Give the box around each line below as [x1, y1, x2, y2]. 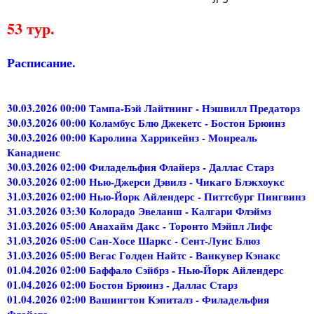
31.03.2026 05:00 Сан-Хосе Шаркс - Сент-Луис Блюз [7, 232, 260, 248]
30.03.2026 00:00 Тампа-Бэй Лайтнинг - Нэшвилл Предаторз [7, 100, 300, 116]
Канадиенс [7, 144, 60, 160]
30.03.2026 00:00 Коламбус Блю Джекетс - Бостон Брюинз [7, 114, 285, 130]
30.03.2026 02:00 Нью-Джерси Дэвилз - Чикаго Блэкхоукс [7, 173, 285, 189]
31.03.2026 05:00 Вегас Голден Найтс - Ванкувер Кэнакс [7, 247, 280, 263]
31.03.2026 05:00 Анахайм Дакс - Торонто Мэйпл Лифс [7, 217, 273, 233]
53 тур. [7, 16, 55, 40]
